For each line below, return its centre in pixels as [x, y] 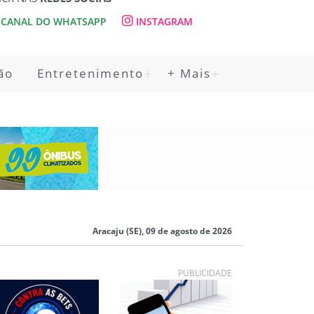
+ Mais [189, 73]
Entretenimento [90, 73]
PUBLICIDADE [205, 273]
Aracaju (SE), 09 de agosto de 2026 [161, 231]
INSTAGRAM [163, 21]
